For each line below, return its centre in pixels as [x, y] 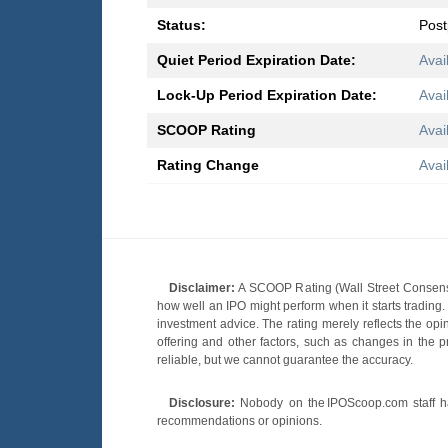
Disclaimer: [202, 288]
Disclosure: [202, 403]
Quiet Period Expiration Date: [256, 60]
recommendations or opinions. [239, 421]
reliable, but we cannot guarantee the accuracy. [285, 360]
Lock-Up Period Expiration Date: [267, 95]
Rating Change [208, 165]
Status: [181, 25]
